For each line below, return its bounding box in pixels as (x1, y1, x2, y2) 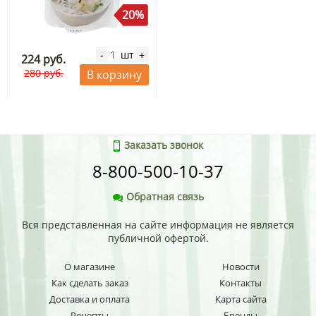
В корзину (86, 67, 142, 83)
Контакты (219, 276, 262, 290)
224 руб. (21, 51, 66, 68)
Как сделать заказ (51, 276, 128, 290)
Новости (221, 260, 260, 274)
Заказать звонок (124, 138, 203, 152)
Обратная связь (126, 190, 204, 204)
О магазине (64, 260, 116, 274)
